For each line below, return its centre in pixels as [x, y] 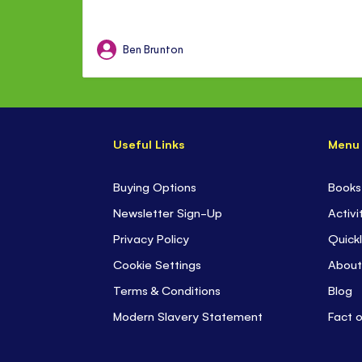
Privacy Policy [151, 238]
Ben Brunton [153, 49]
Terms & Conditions [167, 290]
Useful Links [149, 143]
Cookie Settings [157, 264]
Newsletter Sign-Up [168, 212]
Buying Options [155, 186]
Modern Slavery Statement [188, 316]
